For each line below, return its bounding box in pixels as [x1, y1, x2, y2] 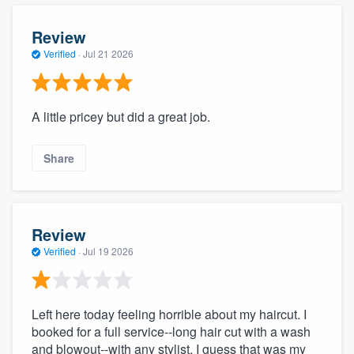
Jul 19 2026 [83, 243, 134, 258]
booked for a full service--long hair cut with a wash [32, 322, 311, 341]
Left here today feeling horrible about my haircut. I [32, 305, 307, 324]
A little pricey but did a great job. [32, 107, 210, 126]
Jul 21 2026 [83, 46, 134, 60]
